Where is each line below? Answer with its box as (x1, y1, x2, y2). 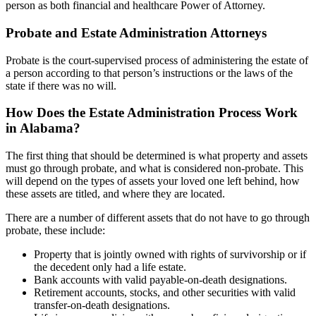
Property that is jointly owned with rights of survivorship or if (34, 248, 306, 261)
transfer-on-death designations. (34, 299, 170, 312)
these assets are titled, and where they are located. (6, 188, 225, 200)
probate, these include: (6, 224, 105, 237)
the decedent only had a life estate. (34, 261, 186, 274)
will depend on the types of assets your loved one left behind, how (6, 175, 300, 188)
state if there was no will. (6, 79, 116, 92)
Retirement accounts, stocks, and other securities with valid (34, 286, 296, 299)
